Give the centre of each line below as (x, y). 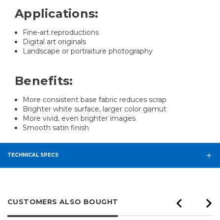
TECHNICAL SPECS (33, 155)
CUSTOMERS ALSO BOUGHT (63, 202)
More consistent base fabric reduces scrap (95, 100)
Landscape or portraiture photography (88, 51)
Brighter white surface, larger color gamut (95, 109)
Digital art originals (55, 42)
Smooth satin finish (56, 128)
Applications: (57, 14)
